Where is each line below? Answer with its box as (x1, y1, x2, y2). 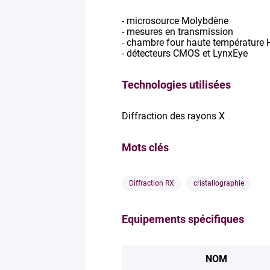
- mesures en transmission (122, 26, 233, 37)
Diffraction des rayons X (122, 110, 225, 122)
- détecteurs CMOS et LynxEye (122, 48, 248, 59)
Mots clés (122, 141, 169, 154)
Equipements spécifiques (122, 213, 244, 225)
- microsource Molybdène (122, 15, 228, 27)
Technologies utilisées (122, 78, 231, 91)
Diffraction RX (129, 179, 174, 187)
